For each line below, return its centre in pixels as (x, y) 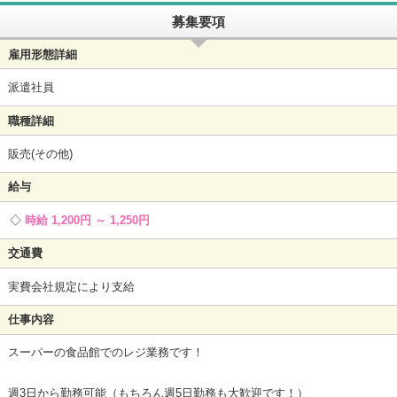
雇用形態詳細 (42, 54)
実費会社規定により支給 (71, 286)
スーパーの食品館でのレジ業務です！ (105, 353)
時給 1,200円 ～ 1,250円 (88, 220)
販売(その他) (40, 153)
